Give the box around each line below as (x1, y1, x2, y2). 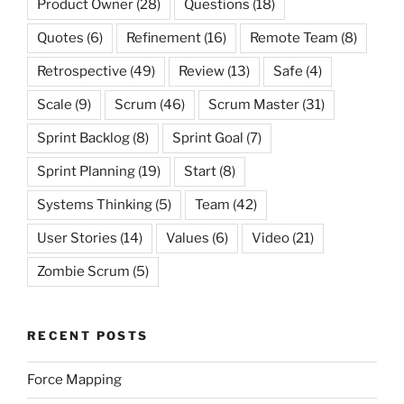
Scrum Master (208, 96, 299, 114)
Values (166, 230, 209, 247)
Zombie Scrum (37, 263, 130, 280)
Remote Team (250, 30, 338, 47)
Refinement (126, 30, 201, 47)
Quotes (37, 30, 84, 47)
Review (179, 63, 225, 80)
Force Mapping (27, 372, 122, 389)
